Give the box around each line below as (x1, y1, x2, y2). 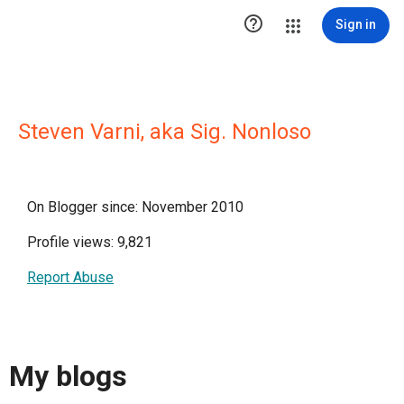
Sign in (335, 17, 376, 32)
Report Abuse (27, 269, 114, 286)
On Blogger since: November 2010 (27, 198, 243, 216)
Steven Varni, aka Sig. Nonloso (18, 119, 311, 144)
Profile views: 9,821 (27, 234, 152, 251)
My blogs (9, 359, 127, 394)
